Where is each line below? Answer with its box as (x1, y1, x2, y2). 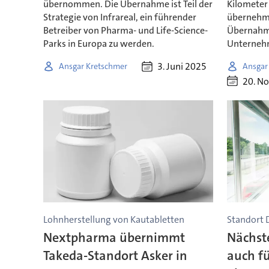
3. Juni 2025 (157, 60, 207, 73)
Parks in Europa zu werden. (43, 37, 154, 50)
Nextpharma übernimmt (43, 229, 185, 247)
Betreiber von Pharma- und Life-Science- (43, 23, 208, 37)
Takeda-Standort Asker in (43, 247, 187, 265)
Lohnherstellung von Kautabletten (43, 213, 184, 226)
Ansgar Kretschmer (58, 60, 127, 71)
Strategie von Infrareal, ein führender (43, 10, 196, 23)
